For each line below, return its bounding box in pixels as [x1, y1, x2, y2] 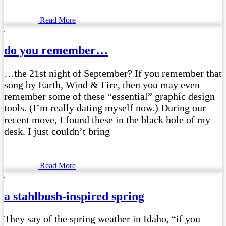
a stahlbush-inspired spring [4, 189, 144, 203]
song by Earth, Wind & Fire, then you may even [4, 79, 200, 90]
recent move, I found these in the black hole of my [4, 114, 210, 125]
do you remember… [4, 43, 108, 57]
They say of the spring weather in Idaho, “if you [4, 213, 200, 224]
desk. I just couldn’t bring [4, 125, 110, 137]
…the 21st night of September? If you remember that [4, 67, 222, 79]
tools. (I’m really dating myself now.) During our [4, 102, 206, 114]
